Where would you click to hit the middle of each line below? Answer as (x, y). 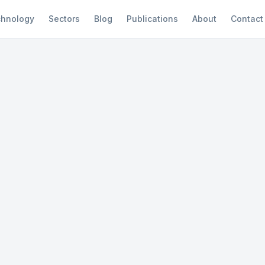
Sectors (64, 19)
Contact (247, 19)
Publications (152, 19)
